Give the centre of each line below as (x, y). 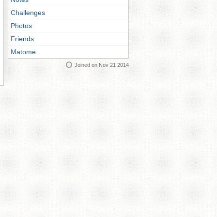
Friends (22, 39)
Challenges (28, 12)
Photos (21, 25)
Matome (23, 52)
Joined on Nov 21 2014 (102, 65)
